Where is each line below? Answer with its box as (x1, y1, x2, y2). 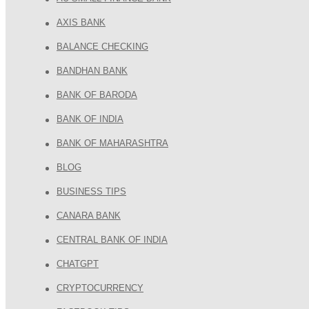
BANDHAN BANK (57, 65, 128, 76)
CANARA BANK (57, 210, 121, 221)
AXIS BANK (57, 17, 106, 28)
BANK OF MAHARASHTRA (57, 137, 168, 148)
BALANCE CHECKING (57, 41, 148, 52)
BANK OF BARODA (57, 89, 137, 100)
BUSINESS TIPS (57, 186, 126, 197)
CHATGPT (57, 258, 99, 269)
